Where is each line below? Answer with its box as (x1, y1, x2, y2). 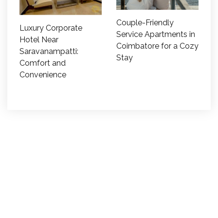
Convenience (19, 70, 66, 79)
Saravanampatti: (19, 46, 78, 56)
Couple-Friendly (116, 18, 174, 28)
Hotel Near (19, 35, 58, 44)
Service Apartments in (116, 30, 195, 39)
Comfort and (19, 58, 66, 68)
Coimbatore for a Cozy (116, 41, 199, 51)
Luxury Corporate (19, 23, 82, 33)
